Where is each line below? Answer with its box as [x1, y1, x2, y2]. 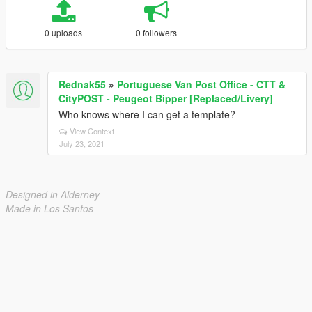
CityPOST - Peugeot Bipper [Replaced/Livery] [58, 91, 273, 105]
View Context [70, 125, 114, 136]
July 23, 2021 [59, 138, 104, 149]
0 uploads [45, 26, 83, 38]
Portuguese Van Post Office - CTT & [117, 77, 286, 91]
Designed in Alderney [6, 187, 100, 201]
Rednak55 [58, 77, 106, 91]
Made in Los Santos [6, 201, 93, 215]
